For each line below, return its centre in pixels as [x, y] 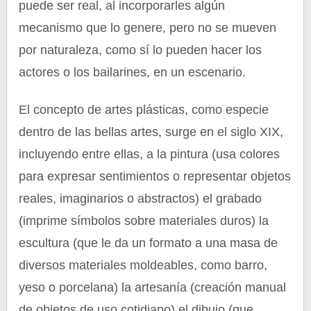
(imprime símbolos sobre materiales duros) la [144, 221]
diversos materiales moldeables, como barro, [143, 265]
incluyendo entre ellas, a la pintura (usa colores [150, 154]
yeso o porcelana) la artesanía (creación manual [153, 287]
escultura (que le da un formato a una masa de [149, 243]
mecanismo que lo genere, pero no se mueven [148, 28]
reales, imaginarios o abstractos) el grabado [141, 199]
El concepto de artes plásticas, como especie [144, 110]
